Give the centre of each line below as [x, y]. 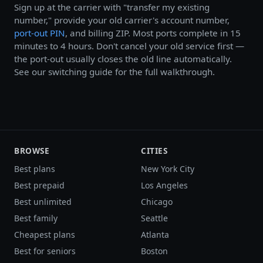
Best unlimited [43, 202]
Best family [36, 218]
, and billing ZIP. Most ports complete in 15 [153, 33]
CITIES [154, 151]
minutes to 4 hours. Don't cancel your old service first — [129, 46]
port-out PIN [40, 33]
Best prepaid [39, 186]
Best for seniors [45, 251]
